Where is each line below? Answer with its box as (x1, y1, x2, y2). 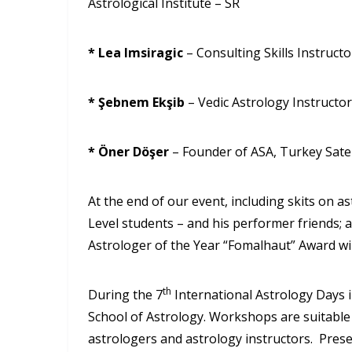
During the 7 (88, 285, 163, 303)
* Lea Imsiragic (88, 43, 186, 61)
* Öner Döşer (88, 142, 172, 160)
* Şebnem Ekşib (88, 93, 188, 111)
